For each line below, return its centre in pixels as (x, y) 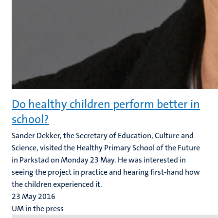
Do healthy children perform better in (106, 104)
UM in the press (38, 209)
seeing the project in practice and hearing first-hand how (106, 172)
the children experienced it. (57, 184)
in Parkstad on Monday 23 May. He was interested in (99, 160)
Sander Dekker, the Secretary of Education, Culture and (103, 136)
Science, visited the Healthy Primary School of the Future (106, 148)
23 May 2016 (34, 196)
